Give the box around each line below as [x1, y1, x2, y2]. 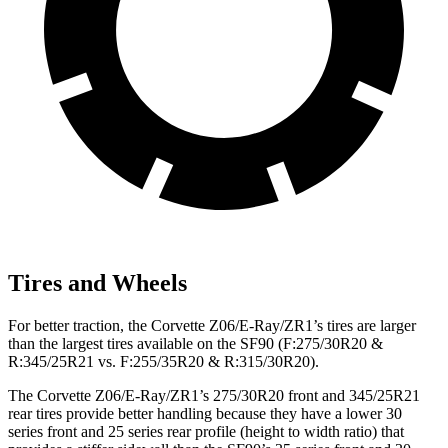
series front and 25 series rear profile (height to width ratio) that [8, 422, 404, 440]
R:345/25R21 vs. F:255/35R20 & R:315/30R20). [8, 352, 319, 370]
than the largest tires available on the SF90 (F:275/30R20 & [8, 334, 383, 352]
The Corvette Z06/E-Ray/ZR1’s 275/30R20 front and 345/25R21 [8, 386, 420, 404]
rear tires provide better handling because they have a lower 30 [8, 404, 402, 422]
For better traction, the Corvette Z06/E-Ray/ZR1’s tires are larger [8, 316, 416, 334]
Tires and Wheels [8, 269, 187, 296]
